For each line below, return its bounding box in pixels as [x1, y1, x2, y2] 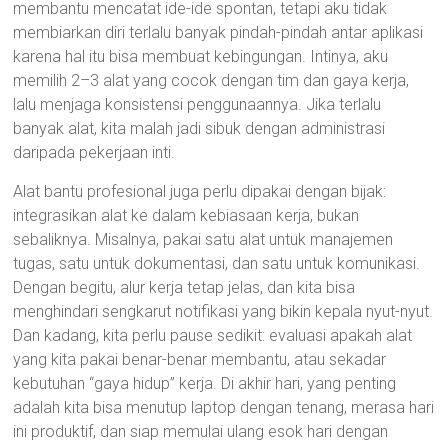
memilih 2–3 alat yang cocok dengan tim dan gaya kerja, [13, 71, 410, 90]
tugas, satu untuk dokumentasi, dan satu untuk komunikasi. [13, 254, 421, 273]
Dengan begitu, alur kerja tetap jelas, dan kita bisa [13, 278, 356, 297]
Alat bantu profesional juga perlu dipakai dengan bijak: [13, 182, 387, 201]
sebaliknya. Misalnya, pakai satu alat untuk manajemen [13, 230, 394, 249]
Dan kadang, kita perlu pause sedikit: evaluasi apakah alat [13, 326, 413, 345]
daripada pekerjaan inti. [13, 143, 176, 162]
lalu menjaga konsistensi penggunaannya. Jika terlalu [13, 95, 382, 114]
